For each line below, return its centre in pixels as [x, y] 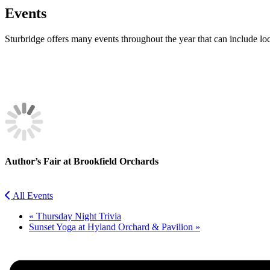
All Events [33, 196]
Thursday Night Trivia [77, 216]
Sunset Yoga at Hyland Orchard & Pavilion [112, 227]
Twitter [18, 102]
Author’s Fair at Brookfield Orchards [82, 162]
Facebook [24, 83]
